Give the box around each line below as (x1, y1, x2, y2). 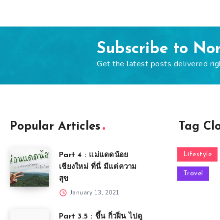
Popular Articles (10, 121, 100, 133)
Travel (183, 170, 203, 177)
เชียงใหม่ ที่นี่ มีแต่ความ (59, 164, 137, 171)
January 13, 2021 (68, 189, 120, 196)
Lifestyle (183, 151, 212, 158)
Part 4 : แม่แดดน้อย (59, 152, 129, 159)
